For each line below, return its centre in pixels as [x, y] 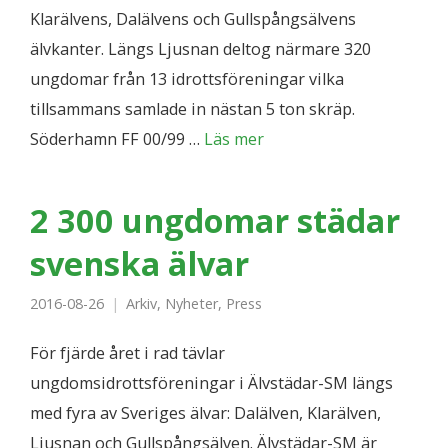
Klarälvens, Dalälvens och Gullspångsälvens [193, 19]
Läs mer [234, 139]
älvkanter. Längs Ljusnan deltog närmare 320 [200, 49]
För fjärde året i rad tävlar [127, 353]
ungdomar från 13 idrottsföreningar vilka [187, 79]
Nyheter [191, 303]
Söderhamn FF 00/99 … [117, 139]
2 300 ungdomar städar [215, 220]
